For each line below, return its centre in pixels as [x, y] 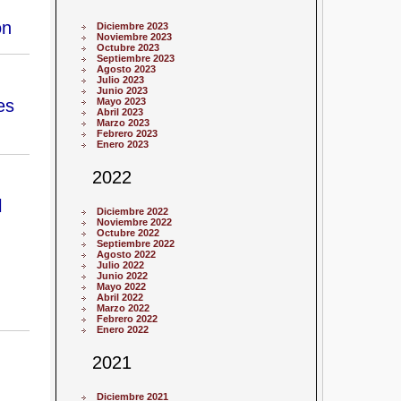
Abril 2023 [120, 111]
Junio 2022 [123, 275]
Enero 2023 [123, 144]
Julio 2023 [121, 79]
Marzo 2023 [124, 122]
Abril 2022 [120, 297]
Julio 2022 [121, 264]
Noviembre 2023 [135, 36]
